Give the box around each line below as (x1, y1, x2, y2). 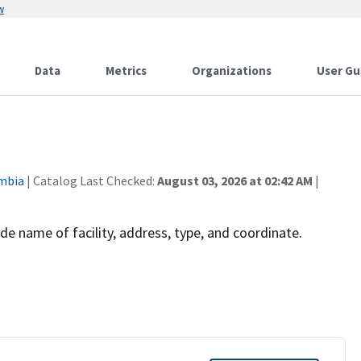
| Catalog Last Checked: (24, 172, 157, 189)
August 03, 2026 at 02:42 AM (157, 172, 313, 189)
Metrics (106, 63, 147, 78)
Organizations (192, 63, 272, 78)
